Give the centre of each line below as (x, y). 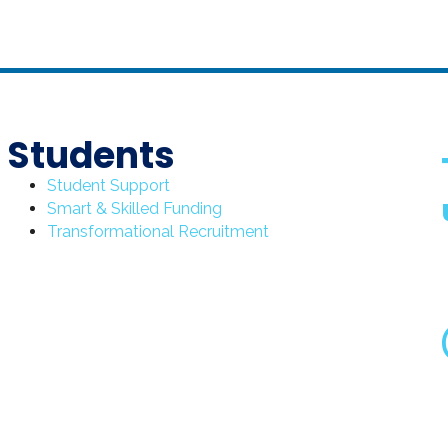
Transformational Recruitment (157, 232)
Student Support (108, 186)
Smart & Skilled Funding (134, 209)
